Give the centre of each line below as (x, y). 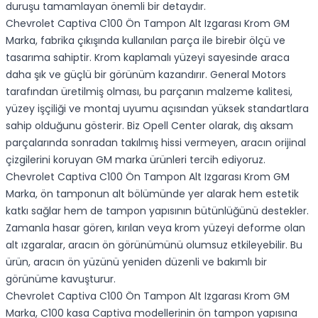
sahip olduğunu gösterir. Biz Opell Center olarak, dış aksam (149, 126)
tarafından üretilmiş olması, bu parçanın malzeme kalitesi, (149, 92)
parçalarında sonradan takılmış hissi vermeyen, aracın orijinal (156, 143)
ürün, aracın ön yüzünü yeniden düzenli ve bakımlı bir (136, 262)
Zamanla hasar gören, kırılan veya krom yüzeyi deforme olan (155, 228)
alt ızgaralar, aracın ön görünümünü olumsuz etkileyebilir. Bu (154, 245)
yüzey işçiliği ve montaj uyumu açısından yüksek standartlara (157, 109)
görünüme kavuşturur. (61, 279)
